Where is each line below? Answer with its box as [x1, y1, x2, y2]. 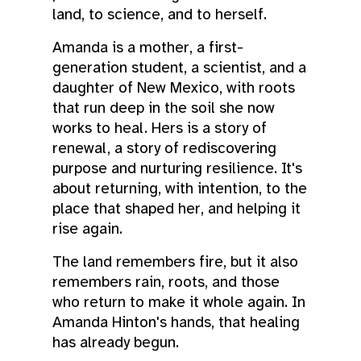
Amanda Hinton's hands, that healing [52, 312, 300, 332]
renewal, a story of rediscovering [52, 138, 276, 158]
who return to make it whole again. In [52, 292, 305, 312]
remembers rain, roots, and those [52, 272, 280, 292]
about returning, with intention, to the [52, 178, 307, 198]
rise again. [52, 218, 122, 239]
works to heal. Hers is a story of [52, 118, 267, 138]
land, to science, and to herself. [52, 4, 267, 24]
